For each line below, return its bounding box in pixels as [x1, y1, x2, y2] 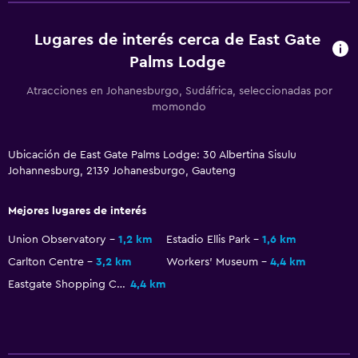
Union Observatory [8, 233, 106, 245]
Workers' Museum [166, 256, 258, 268]
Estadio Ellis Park [166, 233, 250, 245]
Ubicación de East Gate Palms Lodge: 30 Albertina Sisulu [8, 149, 296, 161]
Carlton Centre [8, 256, 84, 268]
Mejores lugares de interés [8, 205, 146, 217]
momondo [152, 101, 206, 113]
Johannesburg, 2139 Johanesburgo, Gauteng [8, 165, 236, 177]
